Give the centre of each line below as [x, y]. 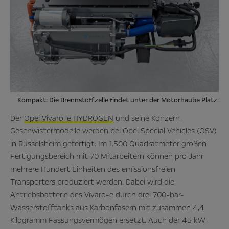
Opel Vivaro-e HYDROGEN [69, 118]
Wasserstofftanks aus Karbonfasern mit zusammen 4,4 [107, 208]
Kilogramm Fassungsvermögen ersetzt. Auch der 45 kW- [110, 221]
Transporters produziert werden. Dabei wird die [92, 182]
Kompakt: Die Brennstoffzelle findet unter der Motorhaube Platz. [118, 100]
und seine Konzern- [148, 118]
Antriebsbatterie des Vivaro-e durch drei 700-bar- [97, 195]
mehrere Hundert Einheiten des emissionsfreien [93, 169]
